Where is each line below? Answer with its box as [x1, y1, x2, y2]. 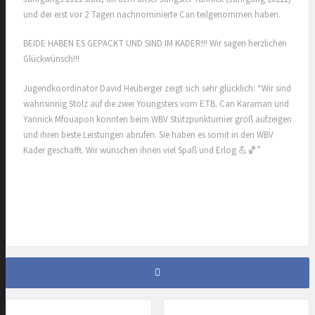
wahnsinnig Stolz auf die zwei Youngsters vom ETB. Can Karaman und [23, 97, 289, 110]
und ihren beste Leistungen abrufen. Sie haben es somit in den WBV [23, 128, 274, 141]
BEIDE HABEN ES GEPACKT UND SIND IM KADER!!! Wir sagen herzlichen [23, 37, 287, 51]
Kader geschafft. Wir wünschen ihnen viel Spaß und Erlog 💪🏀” [23, 143, 261, 157]
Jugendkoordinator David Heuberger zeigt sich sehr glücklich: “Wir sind [23, 82, 291, 95]
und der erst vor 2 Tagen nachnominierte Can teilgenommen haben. [23, 8, 281, 21]
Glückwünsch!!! [23, 53, 79, 66]
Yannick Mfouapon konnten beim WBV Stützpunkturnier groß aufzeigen [23, 112, 292, 126]
